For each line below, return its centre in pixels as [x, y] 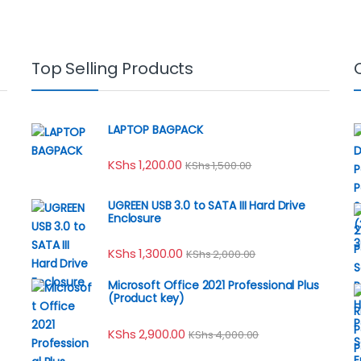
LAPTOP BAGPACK [156, 130]
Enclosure [135, 218]
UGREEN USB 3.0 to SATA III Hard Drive [207, 205]
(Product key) [147, 299]
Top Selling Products [113, 69]
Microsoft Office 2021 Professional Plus [214, 286]
